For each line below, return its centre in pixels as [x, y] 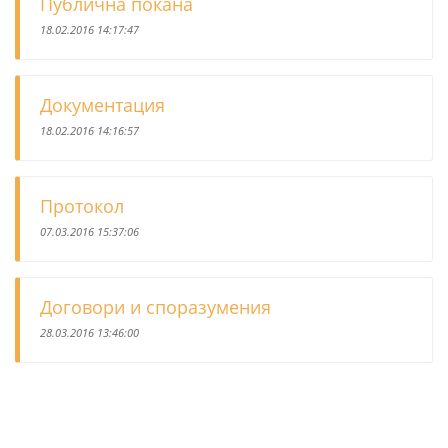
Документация [102, 105]
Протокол [82, 206]
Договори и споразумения [155, 307]
